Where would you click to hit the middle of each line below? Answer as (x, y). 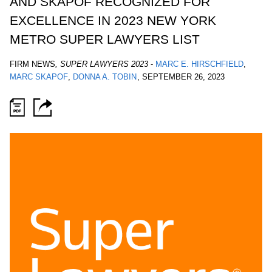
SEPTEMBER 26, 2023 (183, 77)
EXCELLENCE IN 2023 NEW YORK (113, 21)
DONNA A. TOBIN (105, 77)
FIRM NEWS (32, 64)
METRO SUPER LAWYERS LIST (105, 39)
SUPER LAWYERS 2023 (104, 64)
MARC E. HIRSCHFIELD (199, 64)
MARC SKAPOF (39, 77)
